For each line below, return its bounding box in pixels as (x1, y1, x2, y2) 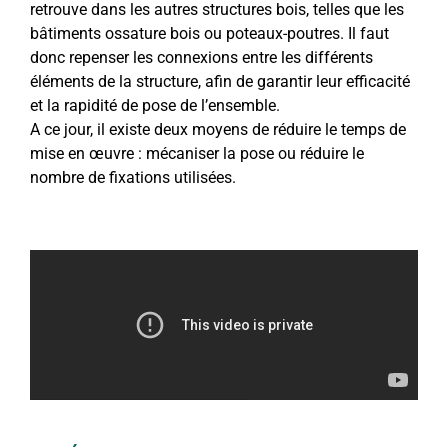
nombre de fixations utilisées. (30, 168, 236, 188)
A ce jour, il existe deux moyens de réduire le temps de (30, 120, 406, 140)
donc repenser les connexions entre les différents (30, 48, 373, 68)
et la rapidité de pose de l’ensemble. (30, 96, 280, 116)
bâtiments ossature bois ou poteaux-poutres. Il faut (30, 24, 389, 44)
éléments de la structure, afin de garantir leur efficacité (30, 72, 410, 92)
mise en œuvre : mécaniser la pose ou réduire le (30, 144, 364, 164)
